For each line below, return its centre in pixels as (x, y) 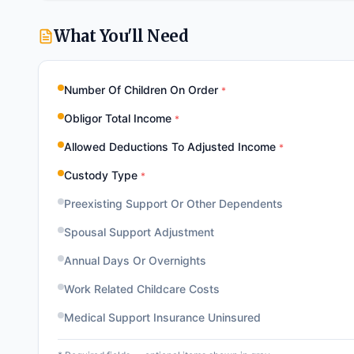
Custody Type (101, 175)
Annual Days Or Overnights (135, 260)
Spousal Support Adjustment (139, 232)
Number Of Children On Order (141, 90)
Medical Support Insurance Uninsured (162, 317)
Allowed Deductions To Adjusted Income (170, 147)
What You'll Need (121, 36)
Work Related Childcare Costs (142, 289)
